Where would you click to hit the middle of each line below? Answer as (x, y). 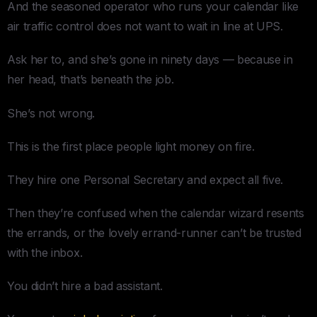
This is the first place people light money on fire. (131, 146)
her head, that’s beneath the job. (91, 80)
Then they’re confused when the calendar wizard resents (156, 213)
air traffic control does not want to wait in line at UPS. (145, 27)
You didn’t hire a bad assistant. (85, 286)
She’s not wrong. (51, 113)
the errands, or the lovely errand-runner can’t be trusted (154, 233)
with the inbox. (45, 253)
